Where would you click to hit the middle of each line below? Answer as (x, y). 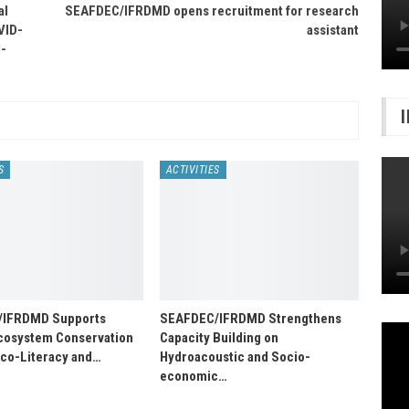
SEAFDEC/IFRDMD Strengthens (250, 318)
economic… (193, 376)
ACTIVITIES (193, 169)
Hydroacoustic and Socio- (235, 357)
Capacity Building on (219, 337)
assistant (333, 30)
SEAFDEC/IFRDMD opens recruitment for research (212, 10)
